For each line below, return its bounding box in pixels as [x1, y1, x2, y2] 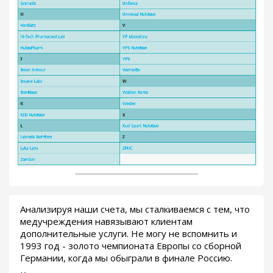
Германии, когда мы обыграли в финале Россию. [20, 251, 232, 264]
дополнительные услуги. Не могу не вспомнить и [20, 227, 237, 239]
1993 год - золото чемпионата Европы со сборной [20, 239, 241, 252]
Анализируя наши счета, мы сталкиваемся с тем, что [20, 202, 250, 215]
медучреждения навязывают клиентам [20, 214, 193, 227]
